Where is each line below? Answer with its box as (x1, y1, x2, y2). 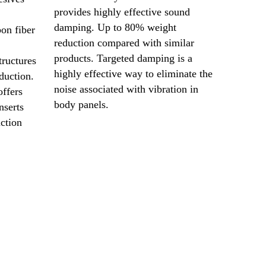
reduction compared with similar (54, 36, 194, 49)
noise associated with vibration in (54, 83, 198, 95)
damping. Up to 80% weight (54, 21, 176, 33)
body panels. (54, 98, 115, 110)
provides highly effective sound (54, 5, 190, 18)
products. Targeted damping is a (54, 52, 192, 64)
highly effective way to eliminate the (54, 67, 213, 80)
